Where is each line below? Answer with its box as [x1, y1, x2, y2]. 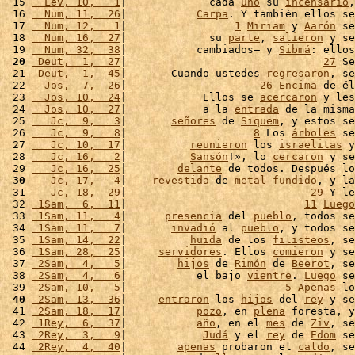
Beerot [292, 258, 330, 269]
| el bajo [120, 269, 247, 281]
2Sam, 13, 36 [32, 293, 120, 305]
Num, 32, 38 [32, 44, 120, 55]
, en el [216, 317, 266, 329]
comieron [273, 246, 323, 258]
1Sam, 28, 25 [32, 246, 120, 258]
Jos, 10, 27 [32, 103, 120, 115]
